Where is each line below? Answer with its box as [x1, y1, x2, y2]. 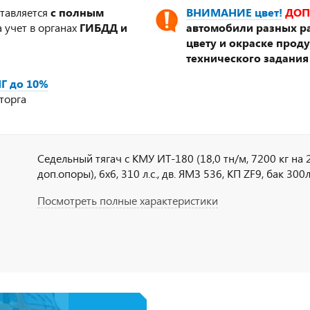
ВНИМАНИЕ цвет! [186, 5, 282, 19]
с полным [51, 5, 104, 19]
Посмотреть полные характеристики [37, 193, 219, 208]
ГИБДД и [80, 20, 127, 35]
